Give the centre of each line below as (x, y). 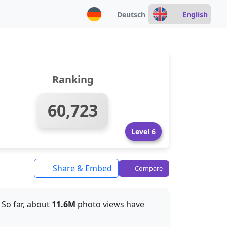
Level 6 (143, 131)
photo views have (110, 204)
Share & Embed (81, 168)
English (195, 14)
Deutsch (131, 14)
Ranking (73, 79)
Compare (148, 168)
